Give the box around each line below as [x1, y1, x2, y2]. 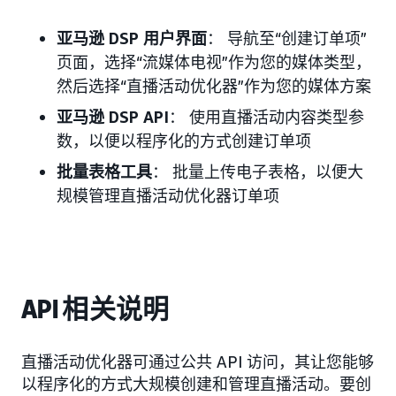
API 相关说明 [21, 293, 170, 325]
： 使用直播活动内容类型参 [169, 106, 364, 126]
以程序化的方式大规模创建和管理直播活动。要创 [21, 373, 371, 393]
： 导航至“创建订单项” [207, 27, 367, 48]
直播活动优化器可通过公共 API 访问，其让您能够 [21, 351, 374, 371]
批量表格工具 [57, 161, 152, 181]
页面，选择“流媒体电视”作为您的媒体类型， [57, 51, 371, 72]
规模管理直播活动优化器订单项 [57, 185, 279, 205]
